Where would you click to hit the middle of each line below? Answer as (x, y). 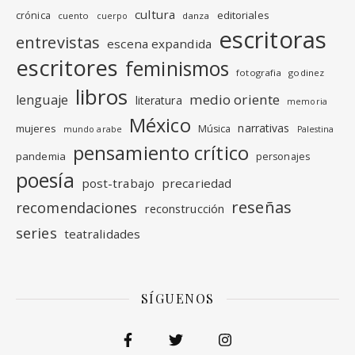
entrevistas (58, 42)
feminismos (177, 68)
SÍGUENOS (177, 298)
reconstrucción (185, 208)
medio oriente (235, 99)
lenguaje (42, 99)
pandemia (41, 156)
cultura (155, 14)
